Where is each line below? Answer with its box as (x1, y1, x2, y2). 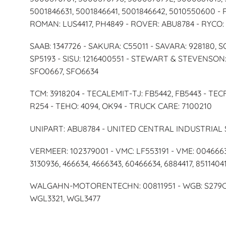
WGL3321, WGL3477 (29, 193, 100, 203)
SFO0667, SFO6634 (29, 66, 98, 77)
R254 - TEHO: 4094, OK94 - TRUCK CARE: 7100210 (29, 101, 212, 111)
